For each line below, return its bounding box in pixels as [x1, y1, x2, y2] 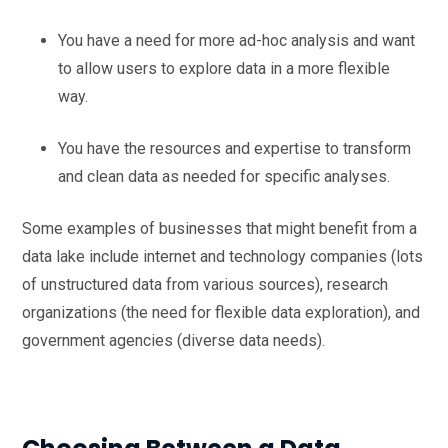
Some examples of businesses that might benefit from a [22, 218, 417, 238]
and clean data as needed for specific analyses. [58, 166, 394, 186]
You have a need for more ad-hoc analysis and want [58, 30, 415, 50]
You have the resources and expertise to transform [58, 138, 411, 158]
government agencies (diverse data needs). [22, 330, 325, 350]
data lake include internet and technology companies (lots [22, 246, 423, 266]
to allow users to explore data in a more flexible [58, 58, 390, 78]
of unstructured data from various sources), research [22, 274, 388, 294]
